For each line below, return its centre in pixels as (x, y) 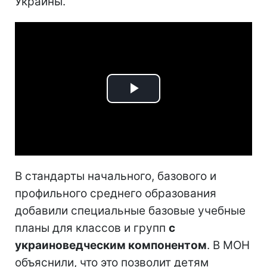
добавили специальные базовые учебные (130, 210)
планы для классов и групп (92, 228)
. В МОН (228, 245)
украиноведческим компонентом (111, 245)
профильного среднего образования (116, 193)
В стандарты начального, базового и (116, 176)
